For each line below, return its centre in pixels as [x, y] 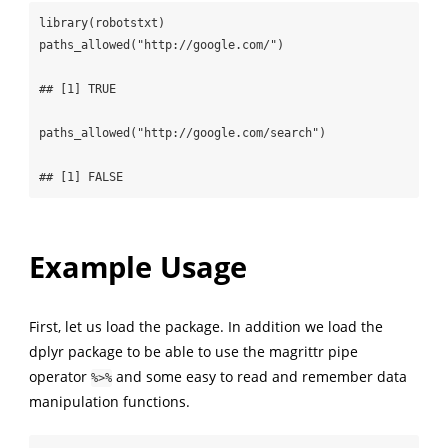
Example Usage [137, 266]
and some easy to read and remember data [259, 376]
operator [59, 376]
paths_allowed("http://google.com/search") [182, 132]
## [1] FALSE [80, 176]
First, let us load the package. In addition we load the [205, 326]
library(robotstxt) [101, 22]
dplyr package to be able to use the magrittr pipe [193, 351]
